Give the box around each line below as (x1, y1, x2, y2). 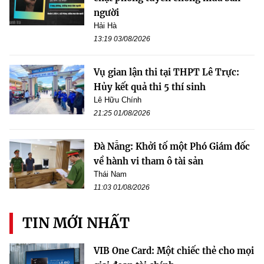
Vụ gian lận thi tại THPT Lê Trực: (94, 66, 239, 78)
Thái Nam (94, 169, 127, 179)
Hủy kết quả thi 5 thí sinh (94, 81, 206, 93)
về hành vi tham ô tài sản (94, 155, 203, 167)
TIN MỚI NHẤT (22, 213, 130, 232)
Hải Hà (94, 21, 117, 30)
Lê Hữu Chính (94, 95, 141, 104)
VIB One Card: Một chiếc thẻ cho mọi (94, 245, 254, 256)
